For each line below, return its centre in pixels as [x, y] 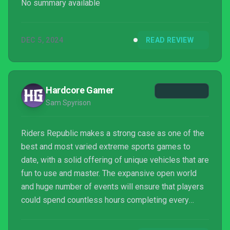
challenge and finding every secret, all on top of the [112, 213]
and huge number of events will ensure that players [112, 187]
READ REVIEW [170, 40]
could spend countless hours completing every [105, 200]
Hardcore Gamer [80, 90]
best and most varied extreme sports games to [106, 147]
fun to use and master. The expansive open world [109, 173]
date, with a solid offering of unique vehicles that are [115, 160]
